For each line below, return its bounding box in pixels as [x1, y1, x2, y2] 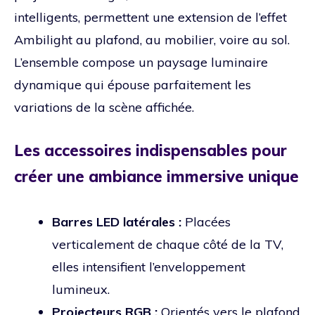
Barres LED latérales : [52, 214, 181, 231]
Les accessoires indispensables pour [14, 141, 287, 161]
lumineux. [52, 281, 110, 298]
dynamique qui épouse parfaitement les [14, 77, 251, 94]
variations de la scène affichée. [14, 99, 194, 116]
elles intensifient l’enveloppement [52, 259, 245, 276]
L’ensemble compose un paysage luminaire [14, 54, 268, 71]
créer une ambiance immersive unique [14, 167, 299, 187]
